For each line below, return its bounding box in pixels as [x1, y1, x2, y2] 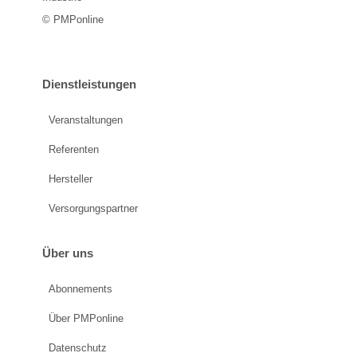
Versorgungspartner [48, 202, 138, 214]
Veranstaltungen [48, 113, 123, 126]
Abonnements [48, 283, 112, 296]
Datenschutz [48, 342, 107, 355]
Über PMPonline [48, 312, 124, 325]
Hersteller [48, 172, 92, 185]
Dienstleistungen [41, 76, 136, 91]
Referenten [48, 143, 99, 155]
